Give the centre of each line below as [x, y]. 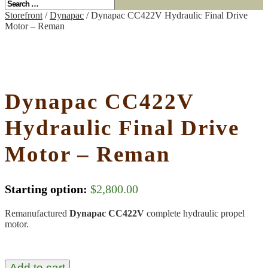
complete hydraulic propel [196, 213]
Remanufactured [37, 213]
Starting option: [46, 189]
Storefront [24, 15]
